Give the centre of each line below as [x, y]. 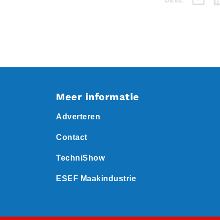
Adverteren [78, 117]
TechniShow [80, 158]
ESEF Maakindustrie [96, 179]
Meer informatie [98, 97]
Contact [72, 137]
